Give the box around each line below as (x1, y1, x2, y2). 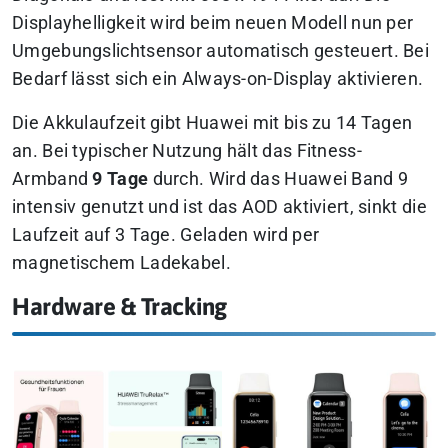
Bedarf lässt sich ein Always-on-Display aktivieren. (12, 68, 424, 89)
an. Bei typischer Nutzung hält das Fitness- (12, 140, 362, 161)
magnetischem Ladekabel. (12, 252, 231, 273)
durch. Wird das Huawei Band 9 (148, 168, 409, 189)
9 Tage (92, 168, 149, 189)
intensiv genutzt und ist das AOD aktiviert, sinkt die (12, 196, 427, 217)
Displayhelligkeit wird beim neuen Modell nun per (12, 12, 414, 33)
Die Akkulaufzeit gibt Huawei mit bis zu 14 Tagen (12, 112, 413, 133)
